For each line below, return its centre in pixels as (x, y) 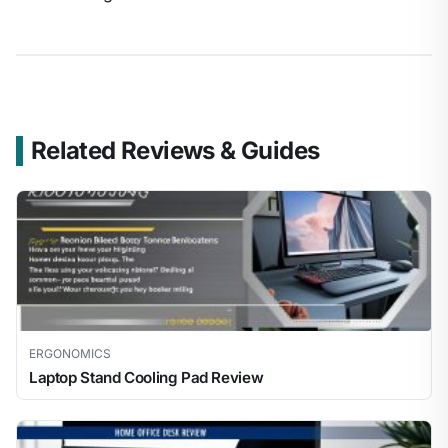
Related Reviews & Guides (175, 151)
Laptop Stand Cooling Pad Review (146, 378)
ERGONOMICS (70, 354)
